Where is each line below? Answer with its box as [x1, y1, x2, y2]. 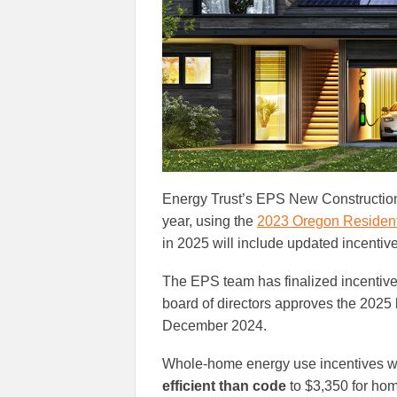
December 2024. [162, 318, 267, 334]
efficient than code [162, 378, 286, 394]
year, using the [162, 214, 257, 230]
